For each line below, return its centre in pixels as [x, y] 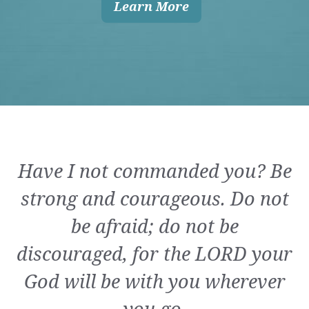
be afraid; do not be [154, 226]
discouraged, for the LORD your [154, 253]
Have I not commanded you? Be [154, 170]
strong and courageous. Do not [154, 198]
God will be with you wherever [154, 281]
